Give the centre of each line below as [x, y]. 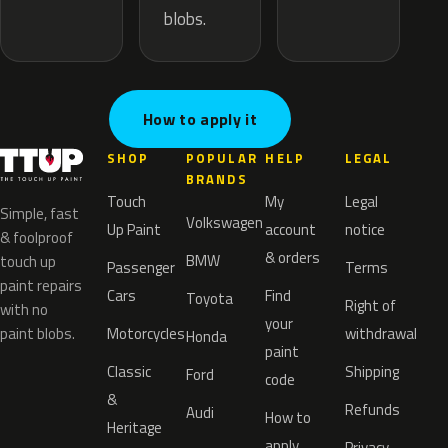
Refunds [372, 410]
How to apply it [200, 119]
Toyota [210, 299]
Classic [128, 372]
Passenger [140, 268]
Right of [370, 306]
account [291, 230]
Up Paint [133, 230]
